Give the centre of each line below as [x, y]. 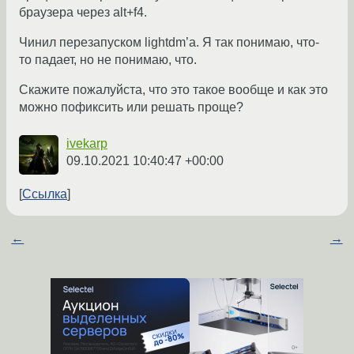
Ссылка [45, 194]
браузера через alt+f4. [83, 13]
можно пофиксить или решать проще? [131, 107]
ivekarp [87, 144]
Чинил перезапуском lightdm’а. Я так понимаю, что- [169, 43]
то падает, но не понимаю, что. [108, 60]
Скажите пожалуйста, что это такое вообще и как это [173, 90]
